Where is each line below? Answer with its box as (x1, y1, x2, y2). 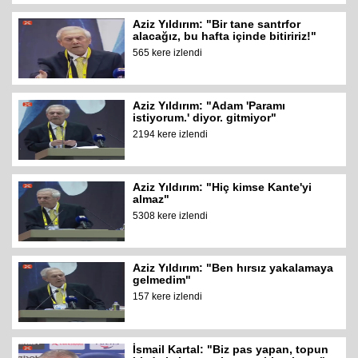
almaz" (133, 192, 170, 205)
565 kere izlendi (133, 47, 203, 59)
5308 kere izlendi (133, 209, 209, 221)
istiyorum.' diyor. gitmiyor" (133, 110, 277, 124)
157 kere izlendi (133, 291, 203, 303)
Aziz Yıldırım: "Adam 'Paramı (133, 98, 286, 112)
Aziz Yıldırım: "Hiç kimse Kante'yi (133, 180, 312, 193)
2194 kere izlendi (133, 128, 209, 140)
